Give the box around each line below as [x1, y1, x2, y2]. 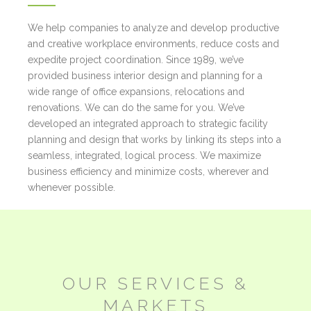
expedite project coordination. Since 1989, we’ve [28, 53, 244, 65]
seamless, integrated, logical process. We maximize [28, 149, 262, 161]
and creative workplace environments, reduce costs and [28, 37, 280, 49]
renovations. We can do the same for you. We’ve [28, 101, 245, 113]
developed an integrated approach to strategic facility [28, 117, 269, 129]
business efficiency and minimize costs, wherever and [28, 165, 269, 177]
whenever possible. [28, 181, 116, 193]
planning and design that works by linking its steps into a [28, 133, 282, 145]
